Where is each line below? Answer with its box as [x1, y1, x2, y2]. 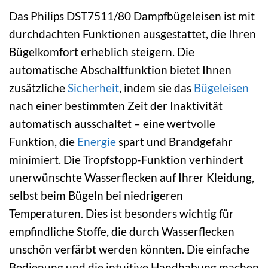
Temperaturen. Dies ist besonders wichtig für [9, 206, 234, 220]
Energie [77, 134, 116, 148]
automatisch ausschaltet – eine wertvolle [9, 116, 215, 130]
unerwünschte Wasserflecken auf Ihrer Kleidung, [9, 170, 254, 184]
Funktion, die [9, 134, 77, 148]
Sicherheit [68, 80, 119, 95]
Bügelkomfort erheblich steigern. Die [9, 44, 194, 59]
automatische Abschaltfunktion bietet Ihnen [9, 62, 232, 77]
